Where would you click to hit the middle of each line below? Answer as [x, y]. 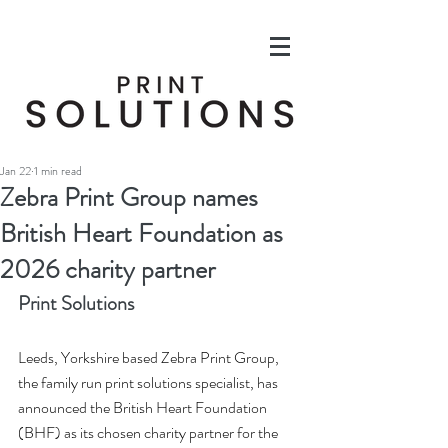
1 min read [58, 171]
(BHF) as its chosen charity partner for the [149, 432]
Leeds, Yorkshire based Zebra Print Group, [150, 357]
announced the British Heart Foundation [144, 407]
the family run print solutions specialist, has [149, 382]
